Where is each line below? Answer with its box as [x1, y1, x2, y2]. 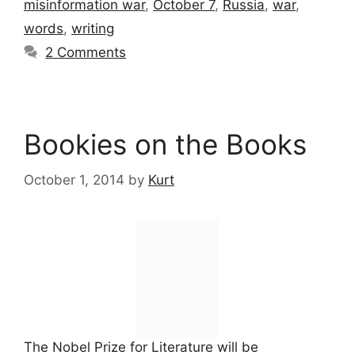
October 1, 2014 [24, 171, 124, 188]
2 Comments [45, 44, 127, 61]
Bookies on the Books [24, 128, 307, 162]
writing [71, 21, 114, 37]
